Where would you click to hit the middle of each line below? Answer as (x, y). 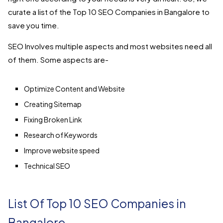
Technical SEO (47, 166)
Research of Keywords (61, 135)
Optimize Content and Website (74, 88)
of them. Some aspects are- (58, 59)
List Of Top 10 (45, 203)
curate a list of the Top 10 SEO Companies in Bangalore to (109, 11)
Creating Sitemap (53, 104)
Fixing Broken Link (53, 119)
